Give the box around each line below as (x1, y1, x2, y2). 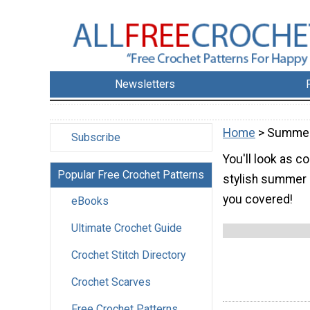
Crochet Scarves (71, 275, 151, 289)
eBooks (71, 194, 109, 208)
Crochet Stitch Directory (71, 248, 186, 262)
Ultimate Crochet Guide (71, 221, 182, 235)
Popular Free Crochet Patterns (57, 168, 204, 182)
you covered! (223, 192, 293, 206)
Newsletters (115, 77, 176, 91)
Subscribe (71, 131, 120, 145)
